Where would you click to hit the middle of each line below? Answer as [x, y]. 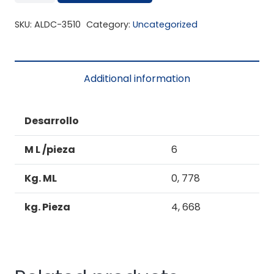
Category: [109, 24]
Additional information [137, 78]
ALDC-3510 [57, 24]
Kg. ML [41, 178]
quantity [34, 17]
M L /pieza [50, 149]
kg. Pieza [47, 207]
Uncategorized [165, 24]
